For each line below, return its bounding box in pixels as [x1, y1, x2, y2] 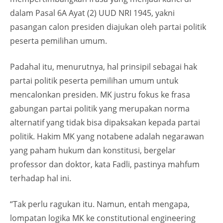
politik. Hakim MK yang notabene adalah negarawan [10, 131, 204, 142]
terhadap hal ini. [10, 173, 71, 184]
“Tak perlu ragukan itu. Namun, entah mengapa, [10, 199, 190, 210]
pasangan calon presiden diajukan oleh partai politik [10, 21, 206, 33]
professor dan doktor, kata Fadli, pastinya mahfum [10, 159, 200, 170]
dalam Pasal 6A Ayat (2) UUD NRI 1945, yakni [10, 7, 175, 19]
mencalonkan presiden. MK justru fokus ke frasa [10, 89, 190, 101]
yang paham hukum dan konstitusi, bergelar [10, 145, 176, 156]
